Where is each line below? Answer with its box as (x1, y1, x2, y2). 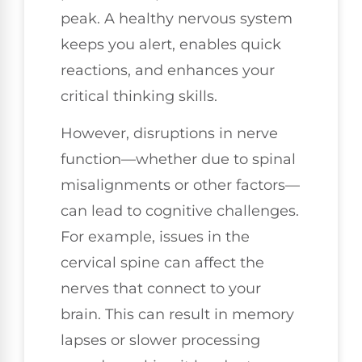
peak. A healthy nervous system (61, 9, 293, 27)
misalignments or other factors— (61, 176, 300, 195)
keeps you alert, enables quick (61, 35, 281, 53)
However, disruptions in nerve (61, 124, 278, 143)
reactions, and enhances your (61, 61, 275, 79)
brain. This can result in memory (61, 305, 294, 324)
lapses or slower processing (61, 331, 260, 350)
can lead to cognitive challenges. (61, 202, 299, 221)
